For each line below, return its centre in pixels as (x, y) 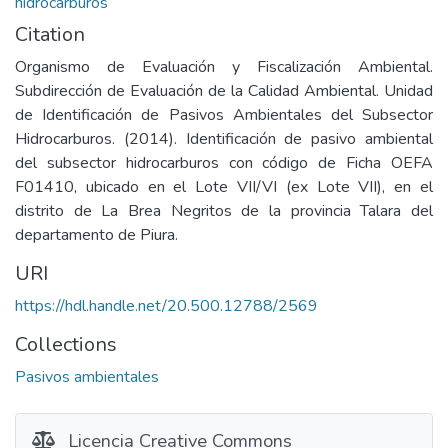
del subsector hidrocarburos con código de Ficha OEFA (224, 163)
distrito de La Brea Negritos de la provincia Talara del (224, 211)
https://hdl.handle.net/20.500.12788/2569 (166, 306)
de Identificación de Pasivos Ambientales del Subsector (224, 115)
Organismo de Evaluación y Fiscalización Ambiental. (224, 67)
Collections (66, 344)
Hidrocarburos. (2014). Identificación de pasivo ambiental (224, 139)
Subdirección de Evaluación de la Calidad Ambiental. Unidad (224, 91)
